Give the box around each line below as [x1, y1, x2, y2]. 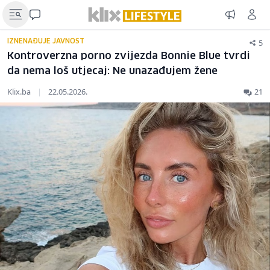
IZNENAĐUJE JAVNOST [7, 38, 84, 45]
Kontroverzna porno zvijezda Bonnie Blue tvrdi [7, 51, 250, 61]
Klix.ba [7, 86, 33, 97]
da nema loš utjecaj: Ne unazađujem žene [7, 66, 218, 77]
